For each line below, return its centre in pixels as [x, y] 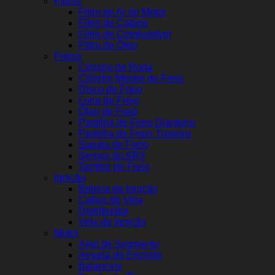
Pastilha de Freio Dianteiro [137, 123]
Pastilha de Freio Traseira [135, 134]
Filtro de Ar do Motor [122, 12]
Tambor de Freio [114, 167]
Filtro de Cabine [114, 23]
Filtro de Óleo [108, 45]
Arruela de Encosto [120, 255]
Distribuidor [104, 211]
